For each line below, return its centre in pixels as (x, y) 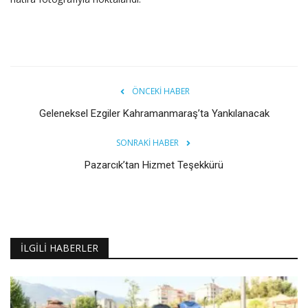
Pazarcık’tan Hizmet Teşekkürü (154, 165)
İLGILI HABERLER (59, 248)
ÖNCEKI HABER (161, 91)
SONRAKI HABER (147, 143)
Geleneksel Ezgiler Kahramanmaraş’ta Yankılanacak (154, 114)
